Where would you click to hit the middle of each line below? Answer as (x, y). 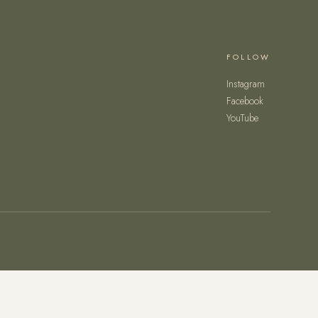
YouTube (243, 118)
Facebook (245, 101)
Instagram (246, 84)
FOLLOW (248, 57)
